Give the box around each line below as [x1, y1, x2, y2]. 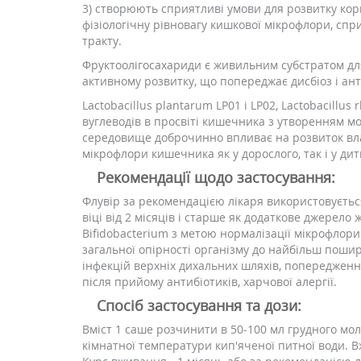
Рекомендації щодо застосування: [97, 168, 335, 187]
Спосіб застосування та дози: [97, 296, 301, 315]
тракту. [82, 33, 122, 48]
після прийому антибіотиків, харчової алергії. [82, 274, 337, 289]
